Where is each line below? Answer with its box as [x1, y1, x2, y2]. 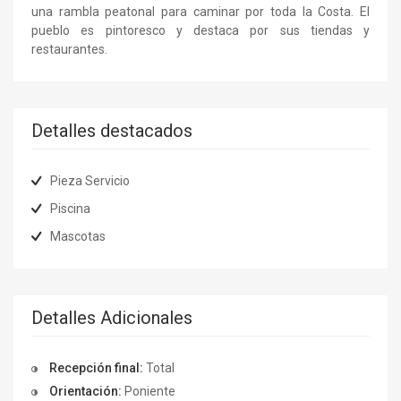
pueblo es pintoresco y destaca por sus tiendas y [31, 22, 370, 38]
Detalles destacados [31, 119, 192, 141]
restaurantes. [31, 41, 107, 56]
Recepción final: [49, 360, 143, 375]
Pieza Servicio [50, 173, 130, 188]
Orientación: [49, 383, 122, 398]
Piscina [50, 200, 90, 216]
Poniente [122, 383, 175, 398]
